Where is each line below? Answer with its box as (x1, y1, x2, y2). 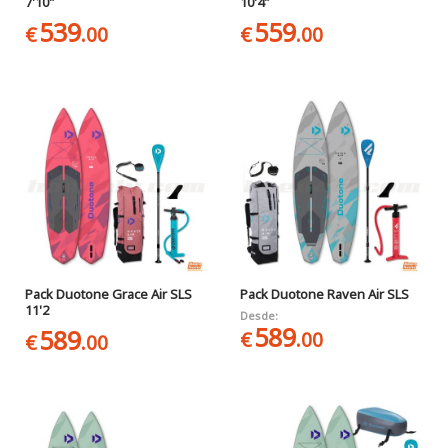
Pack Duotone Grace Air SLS (24, 284, 192, 303)
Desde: (239, 307, 278, 323)
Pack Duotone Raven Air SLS (239, 284, 409, 303)
